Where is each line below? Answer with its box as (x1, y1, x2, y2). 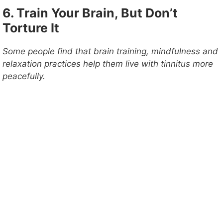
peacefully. (2, 71, 45, 81)
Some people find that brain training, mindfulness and (2, 46, 218, 56)
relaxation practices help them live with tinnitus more (2, 58, 213, 69)
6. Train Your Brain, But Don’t (2, 5, 178, 20)
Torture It (2, 20, 59, 35)
